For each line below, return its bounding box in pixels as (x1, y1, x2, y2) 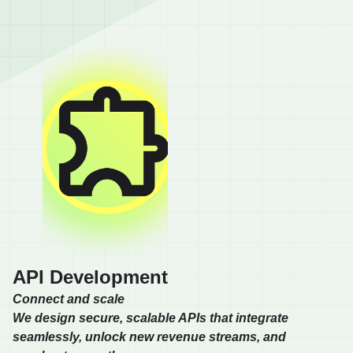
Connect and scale (13, 292, 124, 307)
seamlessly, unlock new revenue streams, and (13, 330, 286, 344)
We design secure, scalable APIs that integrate (13, 311, 288, 325)
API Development (13, 266, 168, 288)
